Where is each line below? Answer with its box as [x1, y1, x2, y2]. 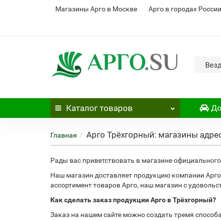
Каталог [66, 103, 98, 113]
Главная [50, 131, 77, 139]
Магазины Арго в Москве [55, 5, 137, 13]
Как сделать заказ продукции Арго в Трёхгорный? [50, 196, 216, 204]
